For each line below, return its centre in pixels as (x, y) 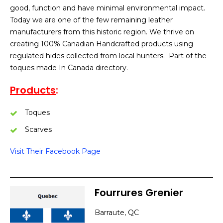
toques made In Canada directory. (69, 68)
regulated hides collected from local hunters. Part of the (108, 56)
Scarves (38, 129)
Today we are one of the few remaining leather (91, 20)
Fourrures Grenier (139, 193)
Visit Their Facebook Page (55, 151)
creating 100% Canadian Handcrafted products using (102, 44)
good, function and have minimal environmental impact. (108, 8)
